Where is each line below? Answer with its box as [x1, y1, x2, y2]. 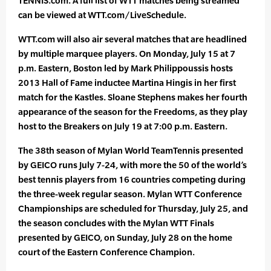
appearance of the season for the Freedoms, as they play [18, 106, 247, 117]
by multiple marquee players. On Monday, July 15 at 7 [18, 48, 235, 59]
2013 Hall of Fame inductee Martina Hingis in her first [18, 77, 236, 88]
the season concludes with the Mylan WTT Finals [18, 218, 214, 229]
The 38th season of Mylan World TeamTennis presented [18, 145, 243, 156]
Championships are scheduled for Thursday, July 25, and [18, 203, 248, 214]
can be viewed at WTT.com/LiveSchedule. [18, 10, 186, 21]
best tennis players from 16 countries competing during [18, 174, 246, 185]
